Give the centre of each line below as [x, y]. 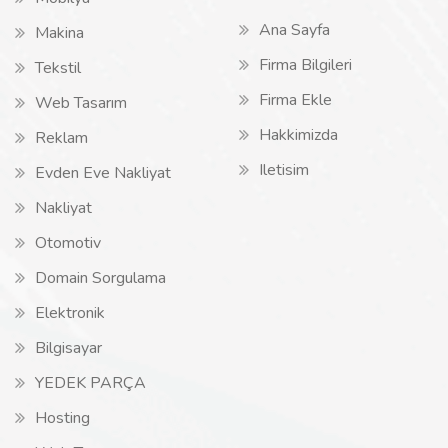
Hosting [62, 418]
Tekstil [58, 68]
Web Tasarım [81, 103]
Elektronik [70, 313]
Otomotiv [68, 243]
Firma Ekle [295, 100]
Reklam [61, 138]
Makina [59, 33]
